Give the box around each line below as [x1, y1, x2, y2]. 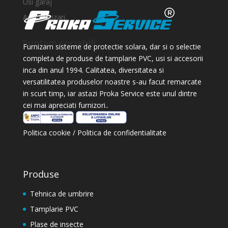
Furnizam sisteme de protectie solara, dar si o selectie [22, 42, 201, 52]
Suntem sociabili [22, 37, 96, 49]
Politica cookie [22, 128, 73, 138]
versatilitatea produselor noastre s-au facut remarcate [22, 77, 202, 87]
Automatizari [22, 12, 65, 22]
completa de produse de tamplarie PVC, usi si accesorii [22, 53, 203, 64]
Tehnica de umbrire [30, 189, 94, 199]
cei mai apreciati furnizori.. [22, 100, 108, 110]
